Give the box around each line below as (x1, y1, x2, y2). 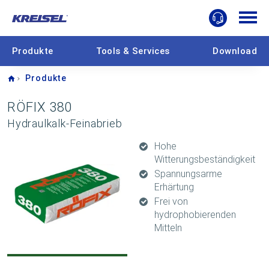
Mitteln (154, 222, 182, 234)
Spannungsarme (154, 168, 222, 180)
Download (213, 45, 257, 56)
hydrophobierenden (154, 209, 236, 220)
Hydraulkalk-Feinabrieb (7, 117, 122, 130)
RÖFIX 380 (7, 100, 73, 115)
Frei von (154, 196, 188, 207)
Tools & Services (96, 45, 170, 56)
